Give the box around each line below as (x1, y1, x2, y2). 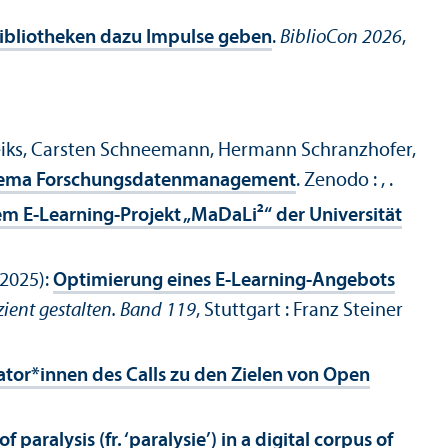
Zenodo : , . (304, 171, 393, 192)
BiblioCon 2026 (280, 28, 402, 49)
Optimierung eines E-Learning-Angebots (53, 271, 395, 292)
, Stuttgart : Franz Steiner (196, 301, 403, 322)
